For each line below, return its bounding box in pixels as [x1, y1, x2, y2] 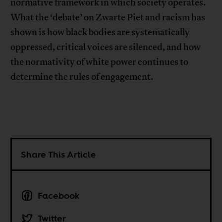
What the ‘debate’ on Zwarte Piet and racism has [10, 11, 206, 23]
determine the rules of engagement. [10, 70, 154, 83]
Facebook [38, 189, 80, 202]
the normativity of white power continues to [10, 55, 189, 68]
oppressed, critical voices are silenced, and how [10, 41, 201, 53]
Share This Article [21, 148, 97, 161]
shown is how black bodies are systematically [10, 26, 190, 38]
